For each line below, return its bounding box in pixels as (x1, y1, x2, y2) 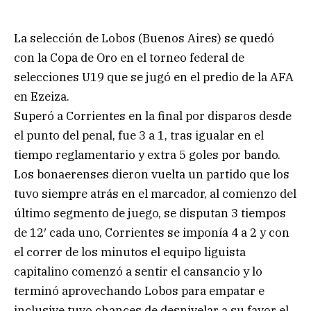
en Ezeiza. (14, 88, 69, 104)
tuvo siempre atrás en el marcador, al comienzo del (14, 185, 296, 201)
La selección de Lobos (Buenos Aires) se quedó (14, 30, 274, 46)
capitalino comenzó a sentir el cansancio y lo (14, 263, 262, 279)
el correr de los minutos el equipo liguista (14, 244, 246, 260)
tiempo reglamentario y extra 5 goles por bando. (14, 146, 280, 162)
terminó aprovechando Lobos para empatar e (14, 283, 264, 299)
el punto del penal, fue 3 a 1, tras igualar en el (14, 127, 264, 143)
